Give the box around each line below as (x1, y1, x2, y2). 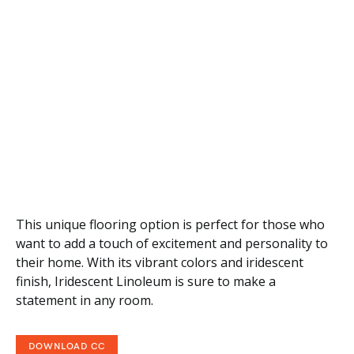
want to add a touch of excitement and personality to (16, 234, 328, 252)
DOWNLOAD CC (28, 340, 105, 352)
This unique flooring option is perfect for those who (16, 215, 325, 233)
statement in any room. (16, 291, 153, 309)
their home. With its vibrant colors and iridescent (16, 253, 303, 271)
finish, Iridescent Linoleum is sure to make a (16, 272, 276, 290)
